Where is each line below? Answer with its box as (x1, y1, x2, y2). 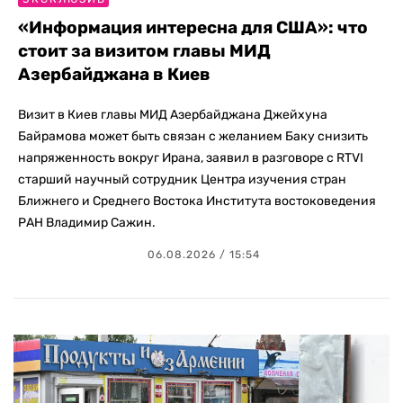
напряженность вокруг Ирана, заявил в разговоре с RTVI (18, 149, 363, 166)
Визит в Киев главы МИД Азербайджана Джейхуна (18, 106, 327, 122)
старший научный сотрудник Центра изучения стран (18, 171, 346, 187)
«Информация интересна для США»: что (18, 16, 368, 38)
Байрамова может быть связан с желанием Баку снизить (18, 128, 368, 144)
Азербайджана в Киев (18, 63, 210, 85)
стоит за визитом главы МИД (18, 40, 271, 61)
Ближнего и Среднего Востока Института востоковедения (18, 193, 376, 209)
